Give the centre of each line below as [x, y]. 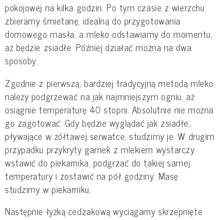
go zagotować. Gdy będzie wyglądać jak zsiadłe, [98, 123]
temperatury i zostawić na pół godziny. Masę [92, 176]
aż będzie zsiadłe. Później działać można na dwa [98, 47]
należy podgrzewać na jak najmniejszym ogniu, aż [100, 96]
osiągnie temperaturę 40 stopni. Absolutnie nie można [109, 109]
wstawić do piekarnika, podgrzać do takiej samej [98, 162]
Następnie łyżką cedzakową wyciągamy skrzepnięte [104, 211]
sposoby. [22, 61]
